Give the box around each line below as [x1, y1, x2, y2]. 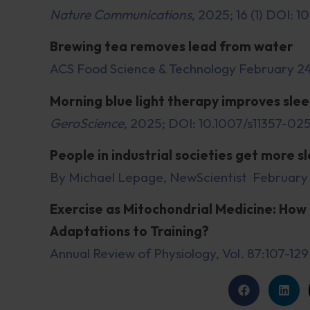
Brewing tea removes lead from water [50, 38, 293, 55]
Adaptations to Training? [50, 223, 209, 240]
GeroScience [50, 114, 124, 131]
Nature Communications [50, 6, 192, 23]
